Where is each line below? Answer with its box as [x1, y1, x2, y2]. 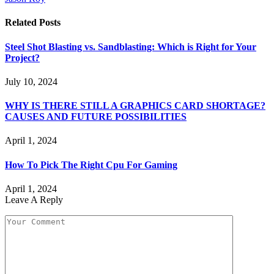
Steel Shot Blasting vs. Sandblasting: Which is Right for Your [5, 41, 256, 52]
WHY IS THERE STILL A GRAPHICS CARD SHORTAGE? [5, 100, 265, 111]
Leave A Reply [5, 194, 63, 205]
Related [5, 17, 39, 28]
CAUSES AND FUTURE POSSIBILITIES [5, 111, 187, 122]
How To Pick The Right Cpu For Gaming [5, 159, 177, 170]
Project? [5, 52, 40, 63]
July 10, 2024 [5, 76, 57, 87]
